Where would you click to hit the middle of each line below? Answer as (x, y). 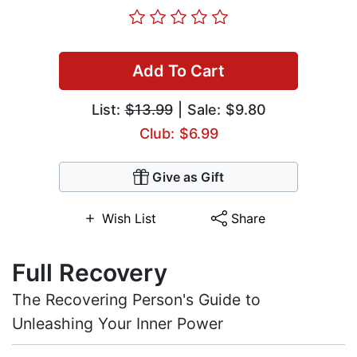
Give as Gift (188, 177)
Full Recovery (90, 273)
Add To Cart (178, 71)
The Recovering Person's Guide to (136, 300)
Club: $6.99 (178, 134)
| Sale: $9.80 (219, 110)
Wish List (129, 219)
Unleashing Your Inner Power (118, 324)
